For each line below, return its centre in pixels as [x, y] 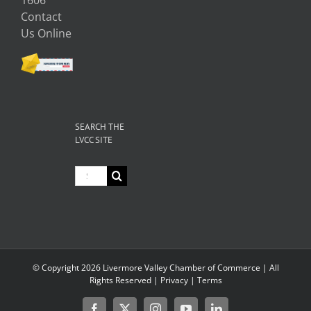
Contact [41, 16]
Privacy [174, 280]
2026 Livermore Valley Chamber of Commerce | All [180, 267]
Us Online [46, 33]
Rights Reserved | [125, 280]
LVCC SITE [94, 140]
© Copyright [57, 267]
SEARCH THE [100, 126]
